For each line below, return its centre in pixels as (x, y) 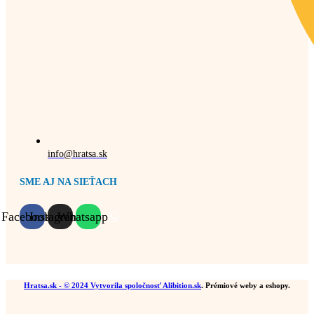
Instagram (55, 217)
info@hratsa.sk (77, 154)
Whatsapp (83, 217)
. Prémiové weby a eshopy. (246, 286)
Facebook (26, 217)
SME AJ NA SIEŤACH (68, 182)
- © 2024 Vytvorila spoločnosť (110, 286)
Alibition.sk (182, 286)
